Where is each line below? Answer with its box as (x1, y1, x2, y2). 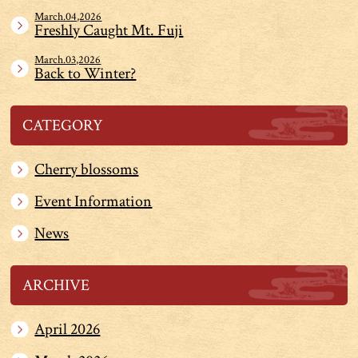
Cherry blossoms (34, 158, 139, 180)
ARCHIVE (22, 274, 90, 296)
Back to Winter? (34, 62, 137, 84)
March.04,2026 (34, 9, 102, 24)
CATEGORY (22, 114, 104, 136)
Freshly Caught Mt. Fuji (34, 19, 184, 41)
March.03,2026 (34, 52, 101, 67)
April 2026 (34, 318, 101, 340)
